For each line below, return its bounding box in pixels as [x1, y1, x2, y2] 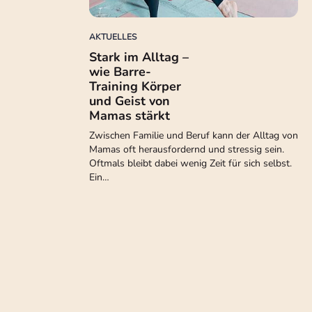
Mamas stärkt [89, 107, 170, 124]
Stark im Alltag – [89, 49, 189, 65]
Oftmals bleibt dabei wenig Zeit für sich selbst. [89, 157, 292, 170]
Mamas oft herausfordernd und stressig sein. [89, 143, 284, 156]
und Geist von [89, 93, 170, 109]
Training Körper [89, 78, 181, 95]
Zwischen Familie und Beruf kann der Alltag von [89, 129, 298, 142]
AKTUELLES [89, 31, 136, 42]
